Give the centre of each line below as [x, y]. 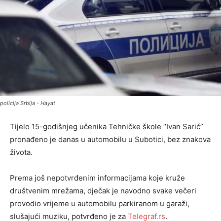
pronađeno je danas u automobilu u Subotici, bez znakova [110, 140]
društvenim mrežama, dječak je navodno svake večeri [103, 191]
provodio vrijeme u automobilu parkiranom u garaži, [100, 204]
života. [21, 152]
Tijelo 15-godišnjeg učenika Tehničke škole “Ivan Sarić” [107, 127]
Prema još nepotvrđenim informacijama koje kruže [97, 178]
